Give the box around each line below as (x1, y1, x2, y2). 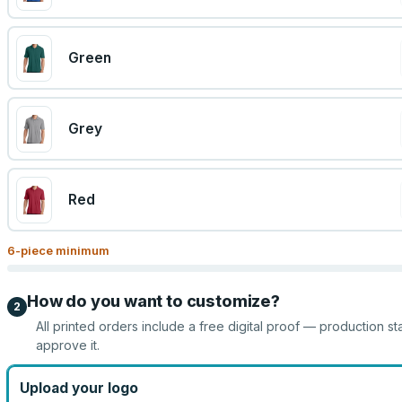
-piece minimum (15, 243, 109, 258)
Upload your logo (19, 379, 138, 397)
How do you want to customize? (27, 292, 280, 310)
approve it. (36, 337, 100, 353)
